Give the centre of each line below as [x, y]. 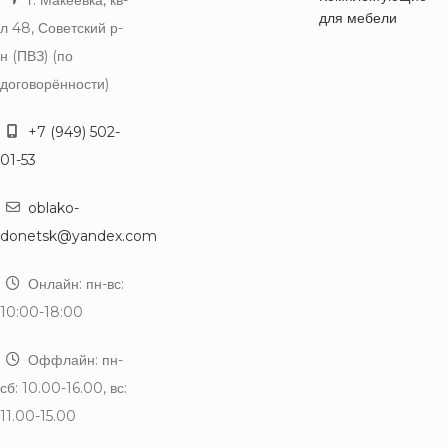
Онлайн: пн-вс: [74, 283]
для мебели [357, 17]
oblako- [53, 207]
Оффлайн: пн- [75, 359]
